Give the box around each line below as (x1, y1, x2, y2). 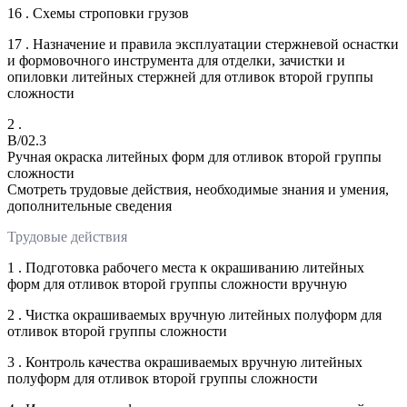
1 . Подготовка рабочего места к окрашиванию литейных (7, 259, 364, 275)
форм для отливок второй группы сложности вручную (7, 275, 347, 292)
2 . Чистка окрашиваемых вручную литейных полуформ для (7, 306, 382, 323)
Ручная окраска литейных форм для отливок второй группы (7, 148, 382, 164)
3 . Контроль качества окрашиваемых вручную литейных (7, 353, 362, 370)
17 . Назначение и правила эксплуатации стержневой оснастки (7, 35, 399, 52)
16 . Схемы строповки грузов (7, 5, 189, 21)
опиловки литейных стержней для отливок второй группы (7, 68, 373, 84)
